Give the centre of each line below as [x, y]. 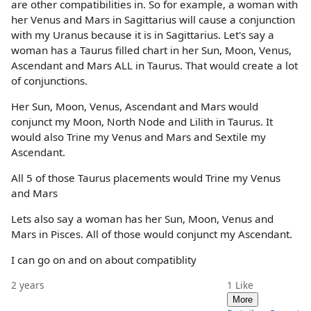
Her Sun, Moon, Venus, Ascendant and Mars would [135, 106]
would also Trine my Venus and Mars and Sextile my [138, 136]
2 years [28, 285]
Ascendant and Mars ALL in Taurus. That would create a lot [154, 65]
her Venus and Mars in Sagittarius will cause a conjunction [153, 19]
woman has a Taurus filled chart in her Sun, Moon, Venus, [151, 50]
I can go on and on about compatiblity [104, 260]
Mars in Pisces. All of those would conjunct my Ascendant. [152, 234]
